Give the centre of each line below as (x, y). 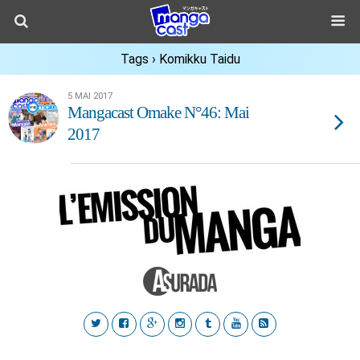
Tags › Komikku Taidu (180, 59)
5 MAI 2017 (90, 96)
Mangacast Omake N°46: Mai (158, 112)
